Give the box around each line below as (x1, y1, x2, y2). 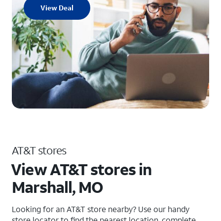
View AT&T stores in (11, 159, 152, 180)
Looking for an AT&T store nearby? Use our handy (12, 204, 189, 214)
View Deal (40, 3, 74, 12)
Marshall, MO (12, 177, 104, 197)
